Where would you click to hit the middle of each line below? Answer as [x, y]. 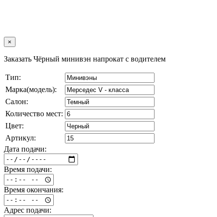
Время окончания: [34, 189]
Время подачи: [28, 169]
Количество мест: [34, 113]
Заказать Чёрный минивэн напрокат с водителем [85, 59]
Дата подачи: [25, 149]
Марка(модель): [31, 89]
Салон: [17, 101]
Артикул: [21, 138]
